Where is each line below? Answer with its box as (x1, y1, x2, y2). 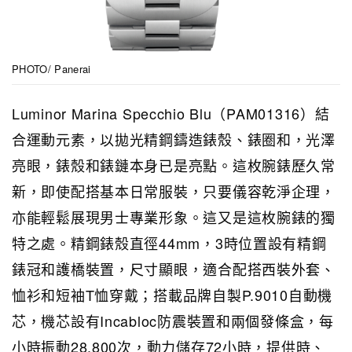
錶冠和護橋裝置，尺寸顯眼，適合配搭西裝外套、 (12, 258, 335, 279)
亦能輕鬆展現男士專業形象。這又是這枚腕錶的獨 (12, 206, 335, 227)
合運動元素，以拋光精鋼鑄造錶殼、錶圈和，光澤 (12, 128, 335, 149)
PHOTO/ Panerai (12, 60, 91, 76)
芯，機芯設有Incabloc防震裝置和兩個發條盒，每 (12, 310, 334, 331)
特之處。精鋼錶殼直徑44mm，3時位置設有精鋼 (12, 232, 327, 253)
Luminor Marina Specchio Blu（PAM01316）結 (12, 102, 330, 123)
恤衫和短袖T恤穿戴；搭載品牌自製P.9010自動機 (12, 284, 332, 305)
